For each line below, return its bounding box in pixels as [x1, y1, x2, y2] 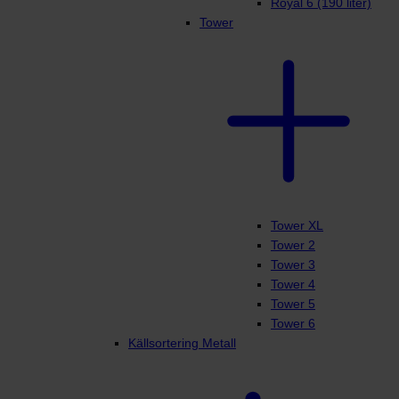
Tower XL [271, 218, 323, 233]
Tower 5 [271, 297, 315, 312]
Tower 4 [271, 277, 315, 292]
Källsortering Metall [128, 336, 236, 351]
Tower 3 [271, 257, 315, 273]
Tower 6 [271, 316, 315, 331]
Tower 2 [271, 238, 315, 253]
